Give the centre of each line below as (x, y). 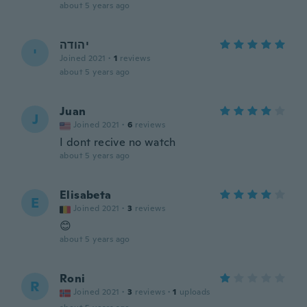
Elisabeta (86, 195)
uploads (195, 292)
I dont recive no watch (118, 142)
